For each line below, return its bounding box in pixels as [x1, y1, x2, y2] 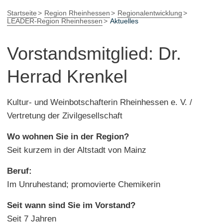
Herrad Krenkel [7, 66, 127, 87]
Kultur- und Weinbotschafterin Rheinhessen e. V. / [7, 97, 192, 107]
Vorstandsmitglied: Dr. [7, 43, 181, 64]
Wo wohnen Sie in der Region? [7, 131, 129, 141]
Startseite [7, 8, 37, 17]
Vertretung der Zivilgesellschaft [7, 111, 122, 120]
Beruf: [7, 166, 32, 176]
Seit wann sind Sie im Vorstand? [7, 200, 135, 210]
